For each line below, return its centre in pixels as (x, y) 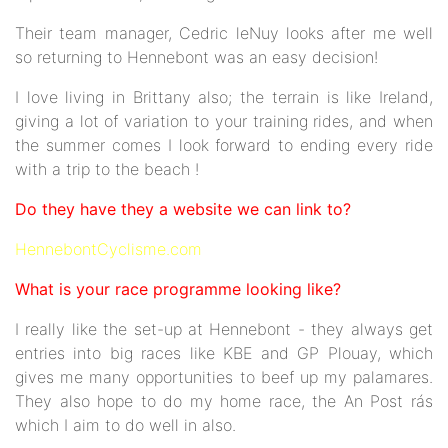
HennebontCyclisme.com (108, 249)
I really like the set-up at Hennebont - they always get (224, 329)
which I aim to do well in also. (125, 425)
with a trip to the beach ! (107, 169)
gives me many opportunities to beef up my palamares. (224, 377)
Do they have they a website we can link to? (183, 209)
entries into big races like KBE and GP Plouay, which (224, 353)
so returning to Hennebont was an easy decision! (196, 57)
